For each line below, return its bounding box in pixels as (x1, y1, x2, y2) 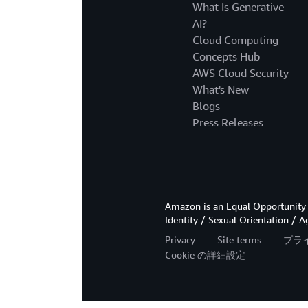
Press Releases (192, 115, 263, 130)
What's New (192, 82, 249, 97)
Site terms (217, 234, 261, 246)
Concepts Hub (192, 49, 260, 64)
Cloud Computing (192, 33, 278, 47)
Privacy (165, 234, 195, 246)
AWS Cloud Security (192, 66, 289, 80)
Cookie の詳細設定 (165, 249, 245, 261)
